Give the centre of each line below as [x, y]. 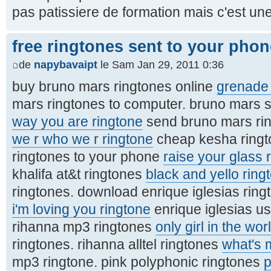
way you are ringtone [77, 121]
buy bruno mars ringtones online [114, 86]
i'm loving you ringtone [81, 209]
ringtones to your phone [88, 156]
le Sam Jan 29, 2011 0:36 [161, 64]
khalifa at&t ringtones [79, 174]
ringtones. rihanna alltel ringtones [117, 244]
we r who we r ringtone [83, 139]
